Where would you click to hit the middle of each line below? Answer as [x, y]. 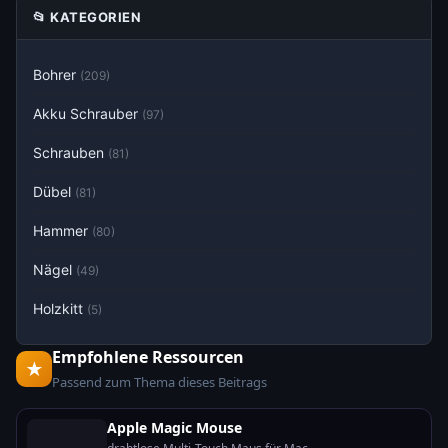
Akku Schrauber [87, 113]
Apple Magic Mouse [174, 427]
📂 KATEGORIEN [87, 17]
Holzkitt [60, 308]
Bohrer [56, 74]
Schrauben [70, 152]
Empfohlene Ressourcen [148, 357]
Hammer [62, 230]
